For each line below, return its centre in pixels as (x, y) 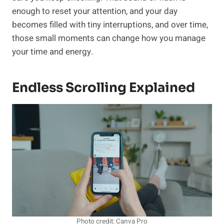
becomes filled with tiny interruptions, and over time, (110, 25)
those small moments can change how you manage (109, 38)
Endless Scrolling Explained (103, 88)
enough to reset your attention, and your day (95, 11)
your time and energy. (52, 52)
